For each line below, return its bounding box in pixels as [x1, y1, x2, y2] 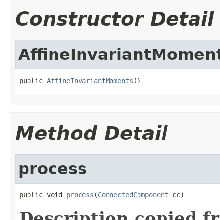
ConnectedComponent [98, 191, 168, 199]
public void [19, 191, 66, 199]
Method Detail [15, 122, 167, 144]
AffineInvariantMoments [47, 76, 133, 84]
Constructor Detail [15, 7, 214, 30]
